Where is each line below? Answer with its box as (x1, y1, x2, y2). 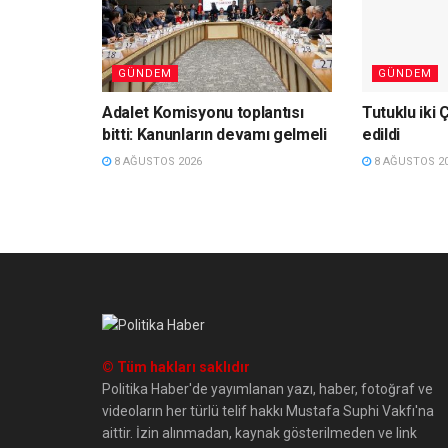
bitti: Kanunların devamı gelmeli (102, 124, 327, 144)
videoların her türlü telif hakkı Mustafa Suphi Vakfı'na (102, 402, 434, 419)
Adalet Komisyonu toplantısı (102, 102, 304, 122)
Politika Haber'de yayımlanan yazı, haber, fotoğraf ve (102, 380, 433, 397)
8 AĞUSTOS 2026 (111, 154, 202, 168)
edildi (361, 124, 401, 144)
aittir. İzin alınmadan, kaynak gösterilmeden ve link (102, 424, 417, 441)
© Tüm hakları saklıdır (102, 358, 250, 375)
